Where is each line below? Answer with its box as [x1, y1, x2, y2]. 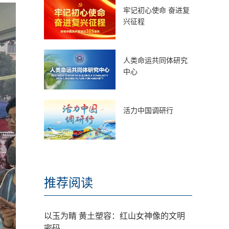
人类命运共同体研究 [123, 56, 188, 64]
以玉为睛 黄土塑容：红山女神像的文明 [44, 212, 185, 220]
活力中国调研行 [123, 106, 173, 114]
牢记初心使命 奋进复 [123, 6, 190, 14]
